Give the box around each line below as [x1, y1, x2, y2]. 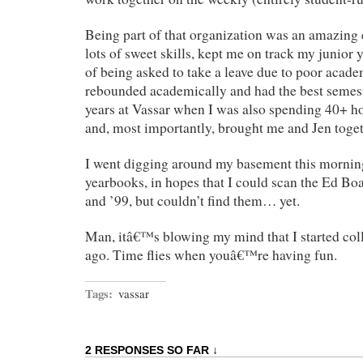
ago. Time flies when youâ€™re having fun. [85, 245, 337, 264]
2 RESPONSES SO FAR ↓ [85, 343, 218, 357]
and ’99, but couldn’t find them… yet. [85, 190, 300, 210]
